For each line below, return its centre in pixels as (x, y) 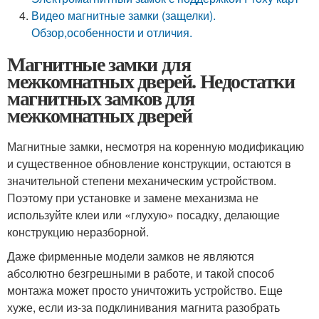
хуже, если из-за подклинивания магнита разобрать (143, 307)
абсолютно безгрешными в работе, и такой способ (141, 273)
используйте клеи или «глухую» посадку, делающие (143, 215)
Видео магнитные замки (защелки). (124, 15)
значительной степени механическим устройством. (142, 181)
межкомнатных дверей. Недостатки (151, 81)
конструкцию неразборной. (78, 232)
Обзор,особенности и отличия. (112, 32)
